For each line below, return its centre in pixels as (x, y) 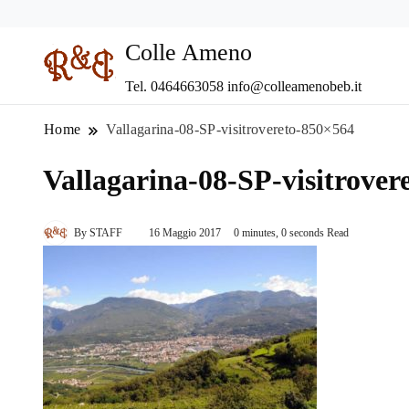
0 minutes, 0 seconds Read (291, 233)
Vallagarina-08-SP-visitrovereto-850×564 (231, 130)
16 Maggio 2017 (185, 233)
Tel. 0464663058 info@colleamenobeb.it (243, 87)
